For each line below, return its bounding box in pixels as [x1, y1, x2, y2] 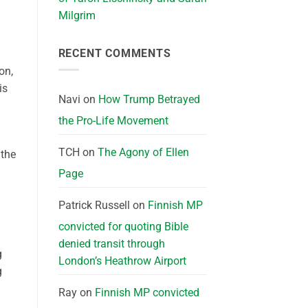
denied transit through [58, 237, 165, 251]
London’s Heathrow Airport [58, 254, 186, 268]
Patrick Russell [58, 199, 130, 212]
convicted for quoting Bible [58, 220, 188, 234]
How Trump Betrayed [98, 93, 200, 107]
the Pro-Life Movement [58, 114, 168, 128]
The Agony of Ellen [97, 146, 189, 159]
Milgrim [58, 8, 96, 22]
